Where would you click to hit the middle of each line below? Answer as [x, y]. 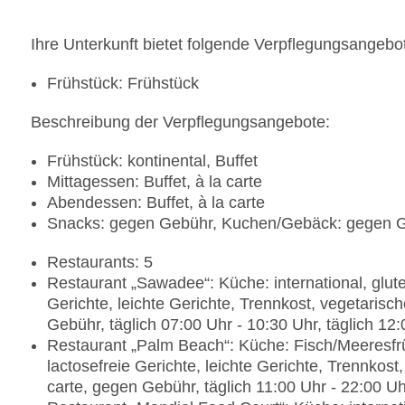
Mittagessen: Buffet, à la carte [155, 182]
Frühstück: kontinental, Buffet [152, 161]
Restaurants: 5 [100, 263]
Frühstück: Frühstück [123, 84]
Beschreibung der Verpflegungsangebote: [180, 122]
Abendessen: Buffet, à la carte [156, 203]
